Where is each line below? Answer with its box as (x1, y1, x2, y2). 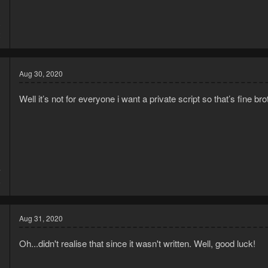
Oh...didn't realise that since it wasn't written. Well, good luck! (19, 236, 255, 249)
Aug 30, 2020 (19, 68, 63, 78)
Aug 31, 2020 (19, 212, 63, 223)
